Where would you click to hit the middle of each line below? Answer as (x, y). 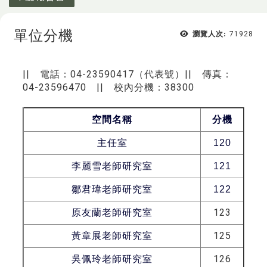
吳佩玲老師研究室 (112, 259)
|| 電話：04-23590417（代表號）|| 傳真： (128, 74)
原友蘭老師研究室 (112, 212)
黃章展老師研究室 (112, 235)
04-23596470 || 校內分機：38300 (108, 87)
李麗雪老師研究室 (112, 166)
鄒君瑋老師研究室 (112, 189)
